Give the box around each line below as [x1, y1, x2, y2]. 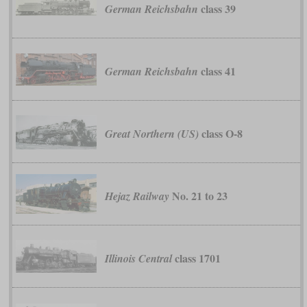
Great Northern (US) [104, 126, 199, 142]
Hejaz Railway [104, 188, 169, 204]
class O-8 [198, 125, 243, 142]
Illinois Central [104, 251, 172, 267]
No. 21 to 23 [169, 188, 228, 204]
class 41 [197, 63, 236, 79]
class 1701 [171, 250, 221, 267]
